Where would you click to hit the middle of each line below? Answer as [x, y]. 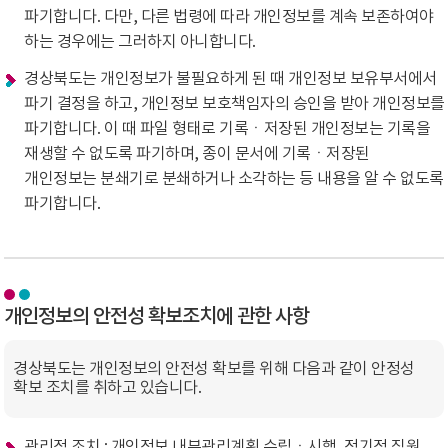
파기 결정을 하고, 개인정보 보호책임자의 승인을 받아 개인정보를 [234, 104]
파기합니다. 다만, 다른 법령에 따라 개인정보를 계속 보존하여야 [229, 17]
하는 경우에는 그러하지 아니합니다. [140, 42]
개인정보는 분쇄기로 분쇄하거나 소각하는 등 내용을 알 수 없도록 [234, 179]
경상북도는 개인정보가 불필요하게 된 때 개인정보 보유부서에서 [230, 79]
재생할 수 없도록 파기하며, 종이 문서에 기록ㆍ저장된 [197, 154]
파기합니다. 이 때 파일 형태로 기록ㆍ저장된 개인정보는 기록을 [227, 129]
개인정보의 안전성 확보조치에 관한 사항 [157, 317]
